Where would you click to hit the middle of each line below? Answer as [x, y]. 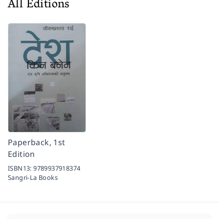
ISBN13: [21, 168]
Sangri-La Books [33, 178]
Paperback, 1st [37, 142]
